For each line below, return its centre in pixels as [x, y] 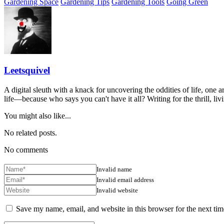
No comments [26, 150]
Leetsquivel [27, 70]
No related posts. [30, 133]
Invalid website [117, 190]
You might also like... [37, 116]
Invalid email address [125, 179]
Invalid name [114, 169]
